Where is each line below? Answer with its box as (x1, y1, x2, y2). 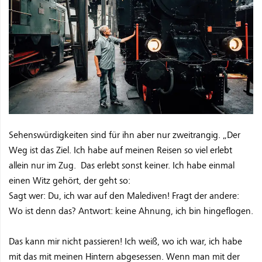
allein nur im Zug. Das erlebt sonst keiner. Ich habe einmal (9, 159, 235, 171)
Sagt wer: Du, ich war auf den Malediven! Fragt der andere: (9, 189, 239, 202)
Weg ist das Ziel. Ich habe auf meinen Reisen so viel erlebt (9, 144, 232, 156)
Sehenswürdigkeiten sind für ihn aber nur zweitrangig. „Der (9, 129, 240, 141)
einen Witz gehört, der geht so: (9, 174, 130, 187)
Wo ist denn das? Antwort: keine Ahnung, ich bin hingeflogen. (9, 205, 253, 217)
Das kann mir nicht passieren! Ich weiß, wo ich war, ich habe (9, 235, 242, 247)
